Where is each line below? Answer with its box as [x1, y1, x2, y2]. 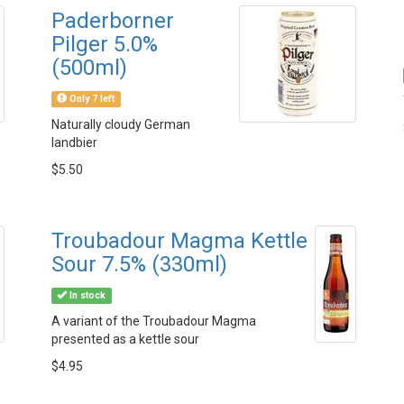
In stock [67, 289, 106, 301]
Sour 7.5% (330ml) [51, 252, 227, 277]
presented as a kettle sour [51, 332, 199, 346]
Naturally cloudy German [51, 117, 190, 132]
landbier [51, 135, 97, 150]
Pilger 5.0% [51, 32, 158, 57]
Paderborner [51, 8, 174, 33]
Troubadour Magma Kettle [51, 228, 308, 253]
